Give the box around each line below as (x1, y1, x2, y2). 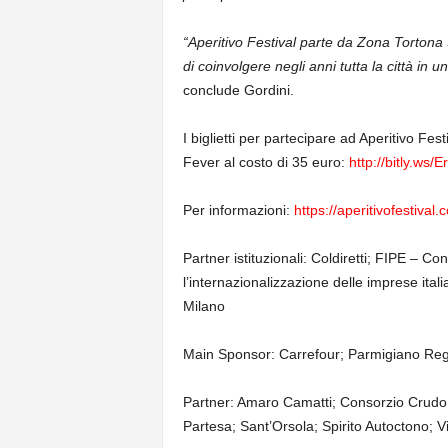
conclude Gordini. (182, 82, 294, 98)
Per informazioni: (182, 202, 294, 218)
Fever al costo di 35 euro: (182, 154, 349, 170)
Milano (182, 298, 225, 314)
